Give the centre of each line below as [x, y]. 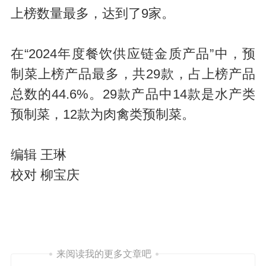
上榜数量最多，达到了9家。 [92, 13]
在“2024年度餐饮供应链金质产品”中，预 [133, 54]
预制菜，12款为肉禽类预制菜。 [102, 114]
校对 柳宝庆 [45, 175]
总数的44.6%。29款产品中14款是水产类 [133, 94]
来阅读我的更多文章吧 [104, 254]
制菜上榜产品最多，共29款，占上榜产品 [133, 74]
